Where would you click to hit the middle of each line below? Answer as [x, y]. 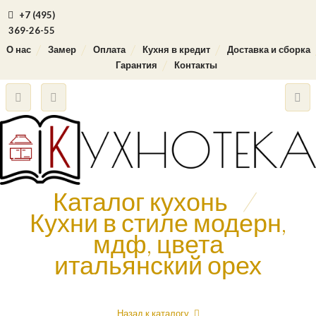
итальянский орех [158, 265]
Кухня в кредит [176, 49]
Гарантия [136, 65]
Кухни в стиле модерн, [158, 222]
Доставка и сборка [268, 49]
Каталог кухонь [140, 201]
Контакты [196, 65]
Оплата [109, 49]
